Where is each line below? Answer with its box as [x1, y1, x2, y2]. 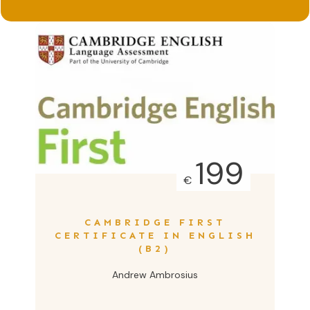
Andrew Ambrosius [112, 268, 198, 281]
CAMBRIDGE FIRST [84, 216, 226, 228]
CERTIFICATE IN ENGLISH [54, 229, 256, 241]
